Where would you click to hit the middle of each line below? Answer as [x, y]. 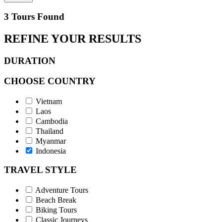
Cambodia [52, 121]
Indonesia [51, 151]
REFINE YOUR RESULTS [73, 39]
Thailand [50, 131]
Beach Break [56, 200]
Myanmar [51, 141]
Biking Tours [56, 210]
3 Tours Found [34, 17]
